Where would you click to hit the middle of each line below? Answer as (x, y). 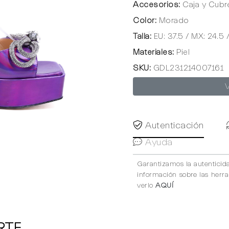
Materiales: (154, 52)
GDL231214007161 (187, 68)
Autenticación (173, 125)
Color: (145, 20)
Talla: (142, 36)
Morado (173, 20)
